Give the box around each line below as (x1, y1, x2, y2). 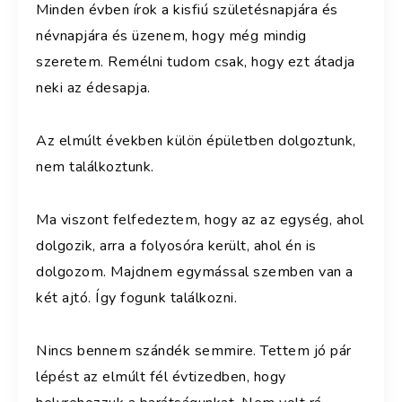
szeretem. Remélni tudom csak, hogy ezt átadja (36, 51, 355, 72)
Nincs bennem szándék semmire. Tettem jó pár (36, 340, 352, 361)
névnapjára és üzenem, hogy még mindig (36, 25, 307, 46)
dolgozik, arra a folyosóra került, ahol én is (36, 235, 317, 256)
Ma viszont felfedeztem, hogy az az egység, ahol (36, 209, 364, 230)
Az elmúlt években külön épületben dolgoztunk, (36, 130, 356, 151)
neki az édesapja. (36, 77, 151, 98)
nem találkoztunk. (36, 156, 158, 177)
